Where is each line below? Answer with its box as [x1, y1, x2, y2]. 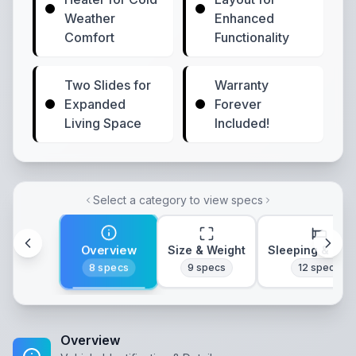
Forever [215, 96, 261, 112]
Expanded [64, 96, 126, 112]
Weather [64, 10, 115, 26]
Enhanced [215, 10, 274, 26]
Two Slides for [64, 77, 151, 93]
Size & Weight [168, 243, 246, 257]
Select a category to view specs [93, 193, 263, 207]
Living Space [64, 115, 141, 131]
